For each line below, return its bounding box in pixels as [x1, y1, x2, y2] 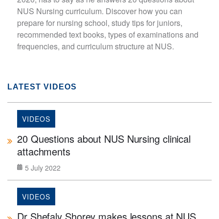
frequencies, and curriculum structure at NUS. [17, 41, 174, 52]
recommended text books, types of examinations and [17, 29, 198, 40]
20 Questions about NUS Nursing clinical [17, 131, 191, 146]
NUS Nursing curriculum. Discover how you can [17, 5, 182, 17]
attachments [17, 144, 70, 158]
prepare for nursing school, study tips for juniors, [17, 17, 182, 28]
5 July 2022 [25, 163, 61, 173]
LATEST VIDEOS [7, 83, 77, 91]
